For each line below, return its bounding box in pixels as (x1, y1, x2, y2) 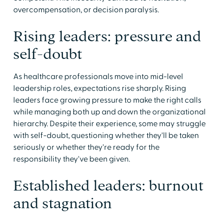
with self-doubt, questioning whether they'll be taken (13, 130, 199, 140)
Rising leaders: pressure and (13, 28, 201, 44)
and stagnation (13, 195, 112, 211)
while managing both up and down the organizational (13, 107, 206, 117)
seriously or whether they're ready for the (13, 142, 160, 152)
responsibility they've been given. (13, 154, 130, 164)
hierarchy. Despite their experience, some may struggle (13, 118, 206, 129)
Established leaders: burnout (13, 177, 203, 193)
